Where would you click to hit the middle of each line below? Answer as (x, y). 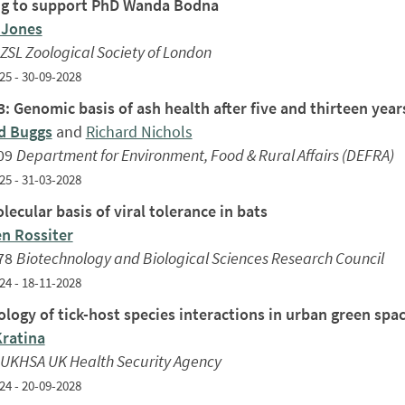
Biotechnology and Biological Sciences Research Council (200, 258)
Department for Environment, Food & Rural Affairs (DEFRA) (205, 155)
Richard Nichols (139, 131)
